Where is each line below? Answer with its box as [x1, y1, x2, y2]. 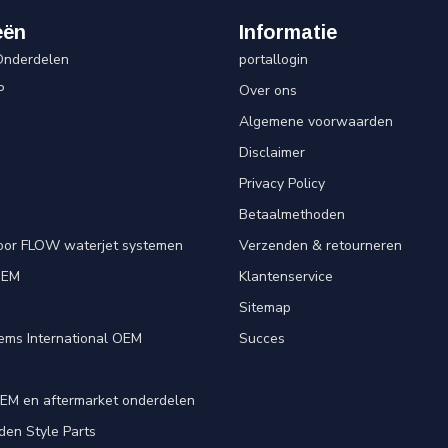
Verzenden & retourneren [239, 235, 402, 255]
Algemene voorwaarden [239, 111, 393, 131]
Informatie [239, 20, 337, 43]
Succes [239, 328, 285, 348]
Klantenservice [239, 266, 333, 286]
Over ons [239, 80, 297, 100]
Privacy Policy [239, 173, 325, 193]
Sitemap [239, 297, 291, 317]
